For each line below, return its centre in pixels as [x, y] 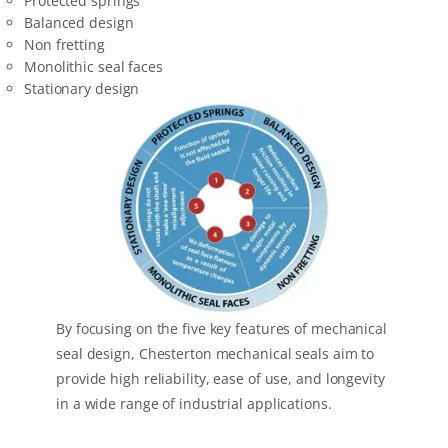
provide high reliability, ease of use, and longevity [220, 378]
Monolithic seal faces [93, 66]
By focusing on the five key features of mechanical [221, 328]
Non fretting [64, 44]
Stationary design [82, 88]
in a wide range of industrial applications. [194, 403]
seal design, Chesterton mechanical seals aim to [215, 353]
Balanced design [79, 22]
